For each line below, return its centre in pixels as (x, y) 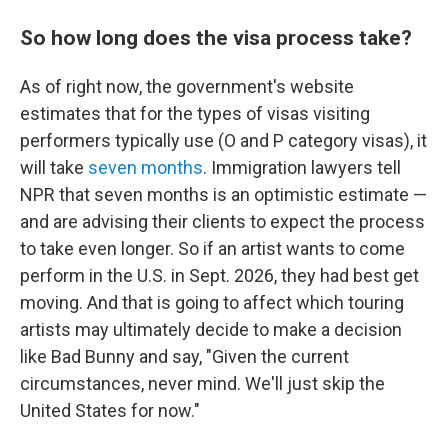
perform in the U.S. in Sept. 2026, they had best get (219, 275)
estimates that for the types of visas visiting (195, 113)
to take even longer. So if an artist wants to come (212, 248)
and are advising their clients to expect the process (222, 221)
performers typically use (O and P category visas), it (223, 140)
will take (54, 167)
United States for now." (110, 410)
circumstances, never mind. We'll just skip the (202, 383)
